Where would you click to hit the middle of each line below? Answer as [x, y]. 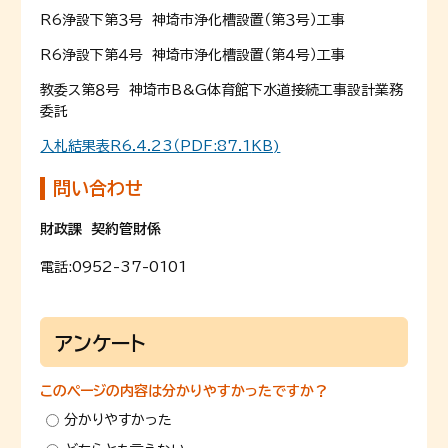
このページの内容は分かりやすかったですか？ [184, 391]
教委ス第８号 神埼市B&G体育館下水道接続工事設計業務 [222, 90]
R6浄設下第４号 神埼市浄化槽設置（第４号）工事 [193, 55]
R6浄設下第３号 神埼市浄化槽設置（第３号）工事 [193, 20]
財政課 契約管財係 [101, 229]
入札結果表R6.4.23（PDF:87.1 [146, 146]
